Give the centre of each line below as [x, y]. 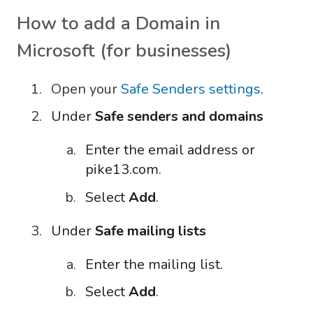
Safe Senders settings [191, 89]
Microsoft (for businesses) [124, 50]
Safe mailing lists [151, 231]
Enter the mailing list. [154, 264]
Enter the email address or [170, 150]
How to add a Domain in [118, 23]
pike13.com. [123, 170]
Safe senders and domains [179, 117]
